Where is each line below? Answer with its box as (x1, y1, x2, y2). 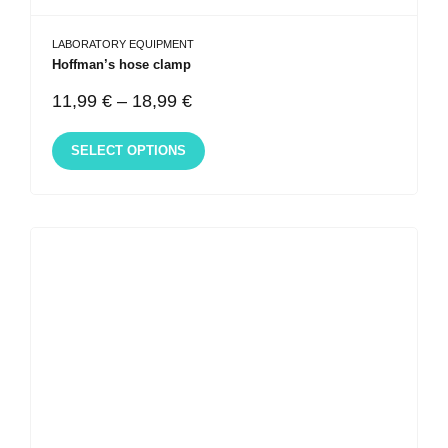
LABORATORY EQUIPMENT (52, 37, 194, 50)
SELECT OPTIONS (70, 143, 186, 158)
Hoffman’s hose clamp (52, 57, 191, 73)
